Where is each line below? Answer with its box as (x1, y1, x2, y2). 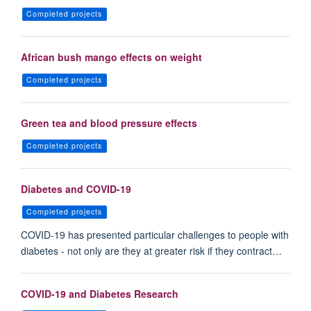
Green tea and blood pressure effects (21, 116, 197, 130)
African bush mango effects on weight (21, 50, 202, 65)
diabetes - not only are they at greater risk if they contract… (21, 244, 282, 258)
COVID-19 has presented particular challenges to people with (21, 228, 289, 242)
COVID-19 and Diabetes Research (21, 286, 178, 301)
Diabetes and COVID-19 (21, 181, 131, 196)
